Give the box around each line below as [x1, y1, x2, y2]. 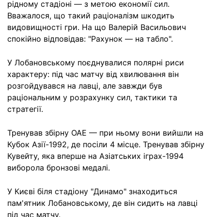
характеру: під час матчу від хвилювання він [7, 69, 179, 79]
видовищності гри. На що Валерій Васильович [7, 22, 186, 32]
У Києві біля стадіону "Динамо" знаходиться [7, 186, 177, 196]
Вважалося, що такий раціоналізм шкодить [7, 10, 174, 20]
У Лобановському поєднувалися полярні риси [7, 57, 184, 67]
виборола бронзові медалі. [7, 162, 110, 172]
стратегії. [7, 104, 43, 114]
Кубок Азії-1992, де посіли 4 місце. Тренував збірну [7, 139, 204, 149]
